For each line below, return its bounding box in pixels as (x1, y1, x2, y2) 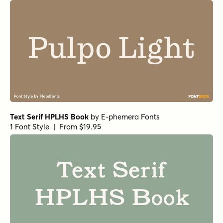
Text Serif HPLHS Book (10, 111, 89, 121)
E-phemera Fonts (101, 111, 160, 121)
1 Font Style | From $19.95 (10, 121, 101, 131)
